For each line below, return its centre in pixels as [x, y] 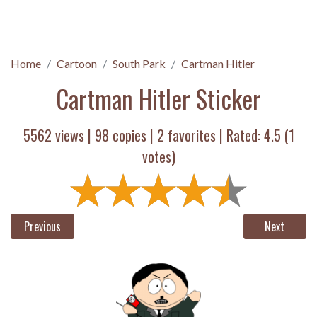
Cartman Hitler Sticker [158, 98]
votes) [158, 156]
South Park [139, 63]
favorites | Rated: [214, 135]
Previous [42, 226]
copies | [133, 135]
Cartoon [77, 63]
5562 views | [59, 135]
